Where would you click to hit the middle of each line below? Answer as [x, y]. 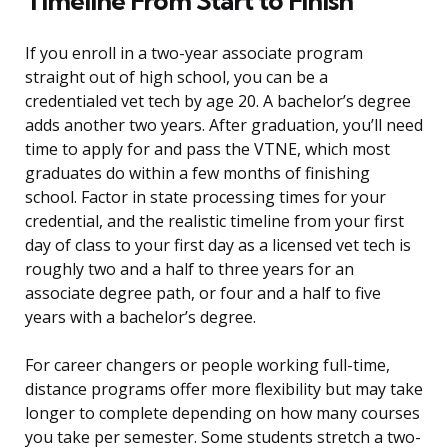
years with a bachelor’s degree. [140, 317]
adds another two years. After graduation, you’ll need [224, 125]
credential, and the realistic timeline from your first [214, 221]
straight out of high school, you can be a [176, 77]
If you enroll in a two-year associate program [194, 53]
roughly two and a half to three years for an [189, 269]
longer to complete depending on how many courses [222, 413]
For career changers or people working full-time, [207, 365]
